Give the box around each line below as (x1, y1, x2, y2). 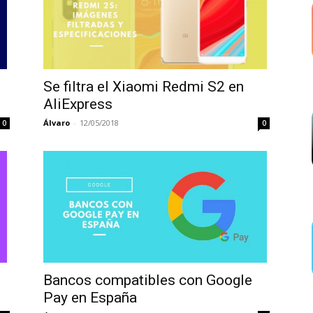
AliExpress (43, 96, 112, 112)
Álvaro (43, 117, 70, 128)
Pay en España (43, 289, 137, 306)
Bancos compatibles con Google (43, 271, 252, 289)
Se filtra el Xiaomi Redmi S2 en (43, 78, 244, 95)
